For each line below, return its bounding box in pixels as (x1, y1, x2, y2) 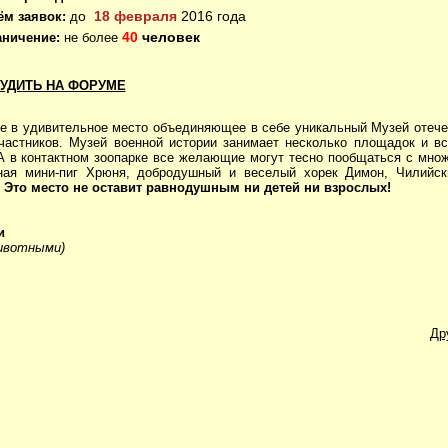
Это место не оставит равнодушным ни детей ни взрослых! (3, 180, 391, 196)
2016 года (180, 8, 250, 24)
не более (59, 30, 122, 45)
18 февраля (89, 8, 181, 24)
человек (141, 29, 200, 45)
